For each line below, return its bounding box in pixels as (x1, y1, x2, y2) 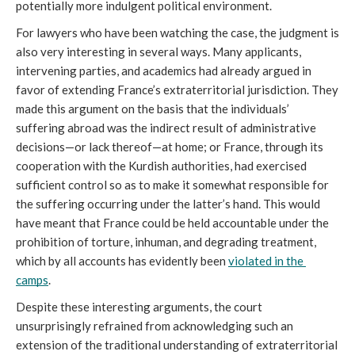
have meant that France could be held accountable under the (16, 215, 329, 230)
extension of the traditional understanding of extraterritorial (16, 337, 338, 352)
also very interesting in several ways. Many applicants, (16, 44, 301, 59)
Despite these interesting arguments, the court (16, 299, 262, 314)
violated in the (228, 253, 303, 268)
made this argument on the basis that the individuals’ (16, 101, 289, 116)
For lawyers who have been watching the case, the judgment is (16, 25, 339, 40)
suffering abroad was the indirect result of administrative (16, 120, 316, 135)
